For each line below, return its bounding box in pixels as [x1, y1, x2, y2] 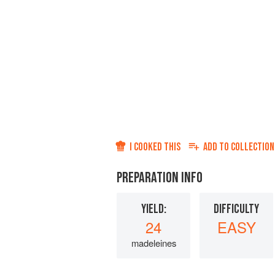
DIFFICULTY [214, 201, 259, 217]
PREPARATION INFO [117, 169, 203, 187]
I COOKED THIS [130, 141, 180, 154]
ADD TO [203, 141, 231, 154]
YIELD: [141, 201, 166, 217]
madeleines [131, 236, 176, 250]
